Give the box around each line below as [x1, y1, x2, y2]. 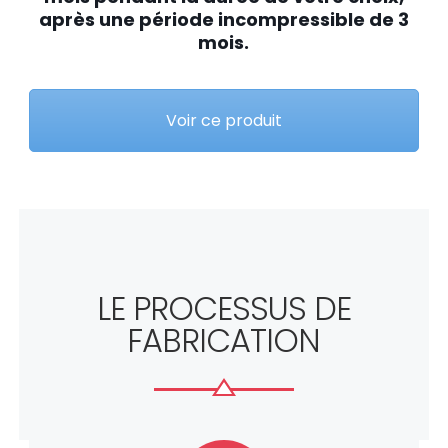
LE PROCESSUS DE [96, 285, 351, 331]
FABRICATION [127, 317, 321, 363]
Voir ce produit [165, 109, 282, 133]
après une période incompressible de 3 [38, 7, 409, 33]
